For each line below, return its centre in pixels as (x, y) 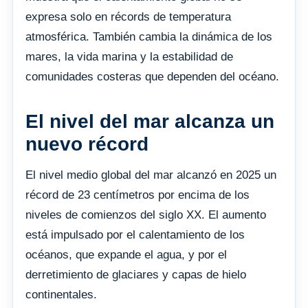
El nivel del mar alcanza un (150, 121)
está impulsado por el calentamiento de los (135, 234)
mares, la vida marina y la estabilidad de (129, 56)
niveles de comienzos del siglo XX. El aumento (146, 214)
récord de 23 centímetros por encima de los (137, 195)
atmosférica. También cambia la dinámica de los (149, 36)
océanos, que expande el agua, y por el (126, 254)
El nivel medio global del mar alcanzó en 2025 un (151, 175)
